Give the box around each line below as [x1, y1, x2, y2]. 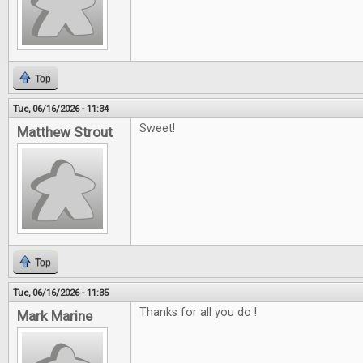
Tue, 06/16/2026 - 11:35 [13, 287, 109, 298]
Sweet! [139, 122, 175, 135]
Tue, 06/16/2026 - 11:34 [13, 103, 109, 114]
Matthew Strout [17, 124, 113, 140]
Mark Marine [17, 308, 92, 324]
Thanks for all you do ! [139, 305, 257, 319]
